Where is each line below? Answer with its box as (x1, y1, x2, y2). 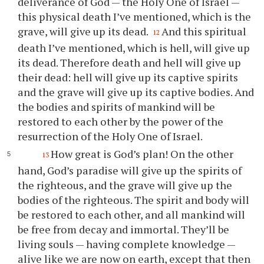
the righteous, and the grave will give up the (18, 177, 233, 192)
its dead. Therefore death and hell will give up (18, 55, 242, 70)
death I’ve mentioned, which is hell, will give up (18, 40, 250, 55)
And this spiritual (161, 24, 247, 39)
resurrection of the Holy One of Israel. (18, 128, 203, 143)
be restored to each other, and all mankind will (18, 207, 246, 222)
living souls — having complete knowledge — (18, 236, 236, 251)
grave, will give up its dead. (18, 24, 151, 39)
